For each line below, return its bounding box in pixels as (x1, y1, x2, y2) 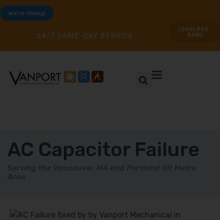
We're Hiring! (8, 10, 45, 17)
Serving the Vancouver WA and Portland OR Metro (7, 163, 196, 172)
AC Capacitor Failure (7, 138, 199, 161)
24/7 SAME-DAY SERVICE (36, 32, 134, 41)
